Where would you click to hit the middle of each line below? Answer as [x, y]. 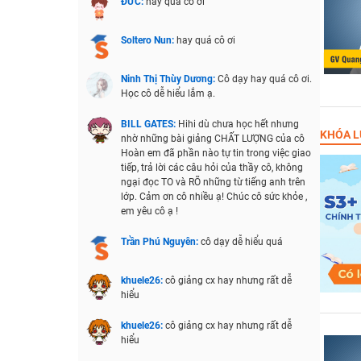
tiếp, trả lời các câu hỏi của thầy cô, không [212, 168]
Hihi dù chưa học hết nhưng [238, 124]
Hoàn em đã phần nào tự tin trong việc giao [216, 153]
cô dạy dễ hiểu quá [241, 242]
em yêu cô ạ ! [149, 211]
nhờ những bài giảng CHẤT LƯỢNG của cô [212, 139]
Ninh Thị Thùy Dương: [169, 79]
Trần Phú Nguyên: [160, 242]
